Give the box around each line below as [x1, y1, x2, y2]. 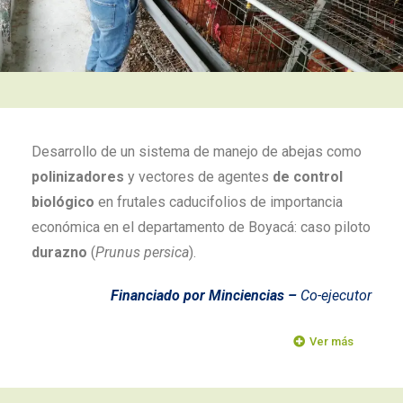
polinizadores [31, 168, 124, 185]
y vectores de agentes [124, 168, 273, 185]
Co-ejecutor [300, 287, 372, 304]
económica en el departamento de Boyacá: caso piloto [31, 219, 371, 236]
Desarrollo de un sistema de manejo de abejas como [31, 143, 362, 160]
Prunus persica [95, 244, 189, 261]
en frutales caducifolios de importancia [94, 193, 343, 210]
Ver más [309, 335, 354, 348]
